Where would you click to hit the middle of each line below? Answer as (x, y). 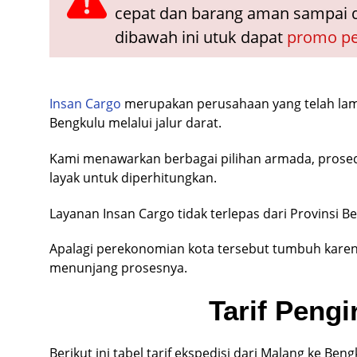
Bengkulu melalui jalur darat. (135, 123)
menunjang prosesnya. (118, 268)
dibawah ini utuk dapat (201, 37)
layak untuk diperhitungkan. (133, 177)
